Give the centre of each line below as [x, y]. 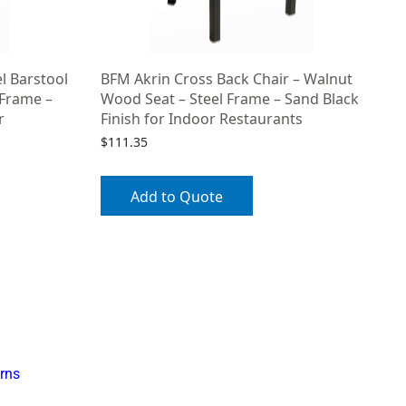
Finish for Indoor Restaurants [202, 119]
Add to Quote [177, 196]
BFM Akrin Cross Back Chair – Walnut [227, 79]
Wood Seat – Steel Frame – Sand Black [230, 99]
